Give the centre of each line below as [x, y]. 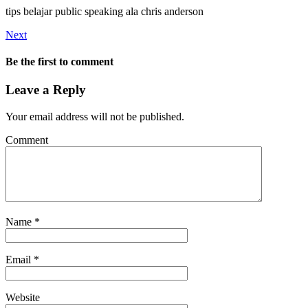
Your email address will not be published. [95, 117]
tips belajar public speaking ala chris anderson [104, 11]
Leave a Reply [46, 90]
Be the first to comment [59, 62]
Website [23, 298]
